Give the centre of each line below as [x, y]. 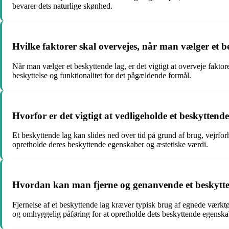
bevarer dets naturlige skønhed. [62, 6]
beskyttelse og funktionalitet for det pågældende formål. [102, 75]
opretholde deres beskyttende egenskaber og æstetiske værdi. [110, 145]
